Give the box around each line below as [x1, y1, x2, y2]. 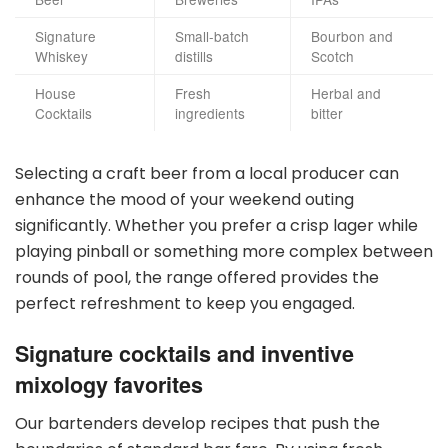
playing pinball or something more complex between [15, 239, 433, 263]
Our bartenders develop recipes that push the [15, 411, 380, 435]
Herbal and [311, 82, 381, 103]
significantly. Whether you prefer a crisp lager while [15, 213, 418, 237]
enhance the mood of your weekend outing [15, 187, 354, 211]
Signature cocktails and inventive [15, 338, 354, 370]
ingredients [175, 102, 245, 123]
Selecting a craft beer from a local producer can [15, 161, 399, 185]
